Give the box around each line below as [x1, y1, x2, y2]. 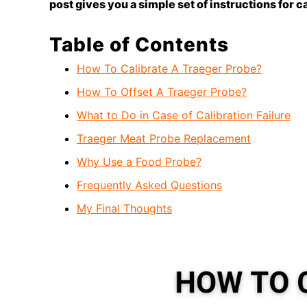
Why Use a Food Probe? [77, 155, 201, 169]
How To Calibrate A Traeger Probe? [77, 62, 262, 76]
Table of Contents [49, 33, 229, 57]
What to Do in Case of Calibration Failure [77, 108, 291, 123]
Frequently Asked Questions [77, 178, 222, 193]
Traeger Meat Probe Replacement [77, 132, 251, 146]
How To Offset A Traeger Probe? [77, 85, 247, 99]
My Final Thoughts [77, 201, 172, 216]
